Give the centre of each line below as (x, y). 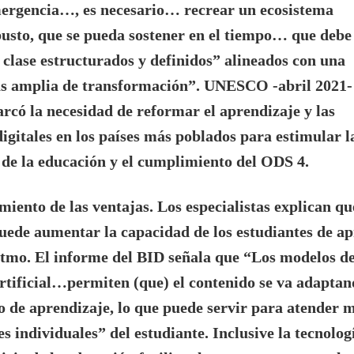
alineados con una (285, 60)
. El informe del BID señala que (135, 257)
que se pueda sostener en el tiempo (155, 35)
